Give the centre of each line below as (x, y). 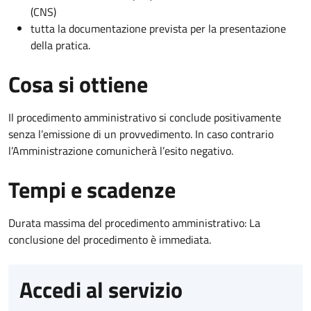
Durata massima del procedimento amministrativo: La (134, 222)
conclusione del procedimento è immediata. (110, 239)
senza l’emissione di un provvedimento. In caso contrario (141, 134)
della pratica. (60, 45)
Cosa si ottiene (78, 84)
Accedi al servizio (101, 289)
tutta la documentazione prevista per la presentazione (158, 28)
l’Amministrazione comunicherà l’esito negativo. (121, 150)
